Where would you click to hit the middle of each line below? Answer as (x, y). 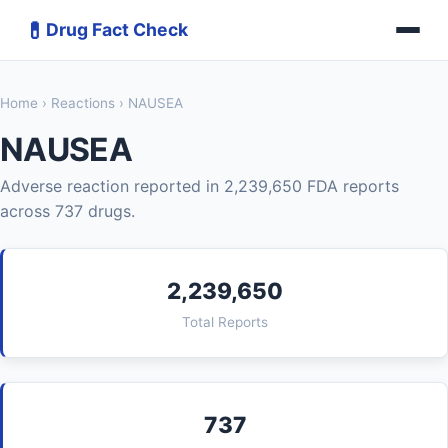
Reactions (83, 103)
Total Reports (225, 322)
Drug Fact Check (117, 29)
